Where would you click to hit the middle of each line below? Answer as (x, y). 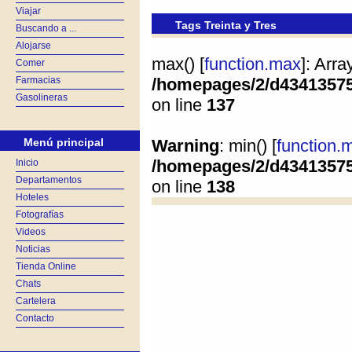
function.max (253, 64)
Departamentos (49, 180)
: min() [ (248, 146)
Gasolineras (42, 97)
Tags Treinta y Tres (226, 25)
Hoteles (32, 197)
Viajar (28, 11)
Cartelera (36, 301)
